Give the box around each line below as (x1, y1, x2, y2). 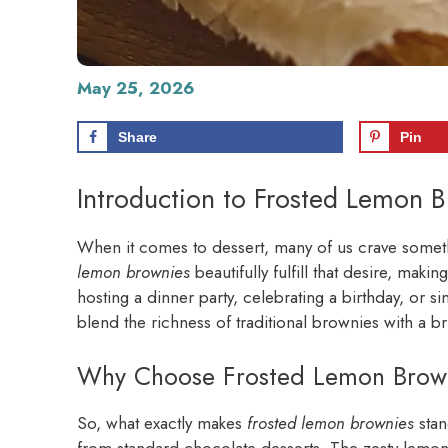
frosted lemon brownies (247, 410, 414, 435)
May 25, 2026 (77, 76, 195, 100)
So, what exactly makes (77, 410, 247, 435)
